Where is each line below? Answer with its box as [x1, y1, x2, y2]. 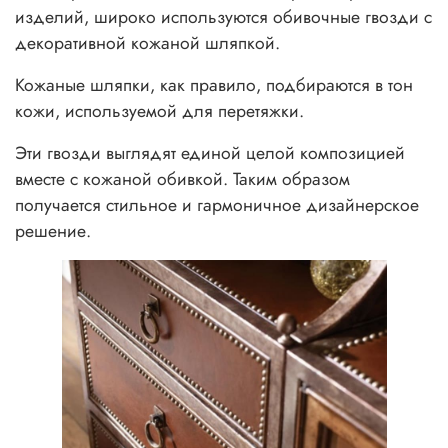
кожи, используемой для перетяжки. [15, 97, 304, 124]
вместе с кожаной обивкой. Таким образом [15, 165, 350, 192]
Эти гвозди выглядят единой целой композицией [15, 139, 405, 166]
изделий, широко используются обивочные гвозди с [15, 3, 432, 30]
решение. [15, 217, 91, 244]
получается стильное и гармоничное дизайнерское [15, 191, 419, 218]
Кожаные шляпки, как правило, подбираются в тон [15, 71, 413, 98]
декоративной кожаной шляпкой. [15, 29, 280, 56]
